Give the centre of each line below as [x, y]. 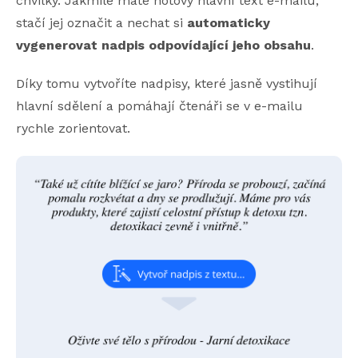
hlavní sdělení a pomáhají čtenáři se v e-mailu [159, 105]
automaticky [229, 22]
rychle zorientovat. [73, 128]
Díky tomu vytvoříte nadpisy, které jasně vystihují [167, 83]
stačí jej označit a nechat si [101, 22]
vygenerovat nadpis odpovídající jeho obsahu [163, 45]
